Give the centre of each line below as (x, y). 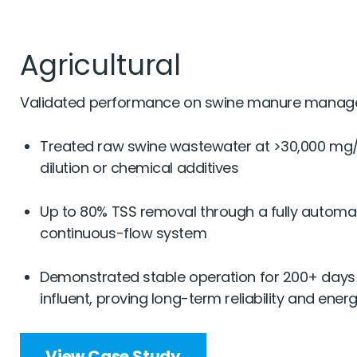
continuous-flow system (124, 233)
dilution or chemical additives (139, 167)
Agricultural (100, 65)
